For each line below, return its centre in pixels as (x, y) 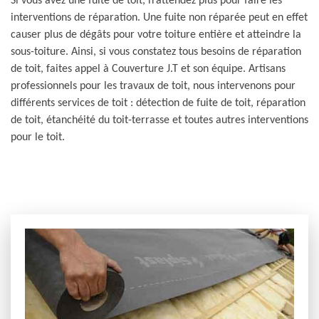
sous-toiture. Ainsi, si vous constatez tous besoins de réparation (156, 52)
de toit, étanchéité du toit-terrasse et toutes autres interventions (159, 120)
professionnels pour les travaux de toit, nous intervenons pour (153, 86)
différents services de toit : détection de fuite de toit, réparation (158, 103)
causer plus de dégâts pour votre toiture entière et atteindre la (156, 35)
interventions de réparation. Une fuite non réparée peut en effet (159, 18)
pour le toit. (38, 137)
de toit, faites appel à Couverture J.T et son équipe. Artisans (148, 69)
